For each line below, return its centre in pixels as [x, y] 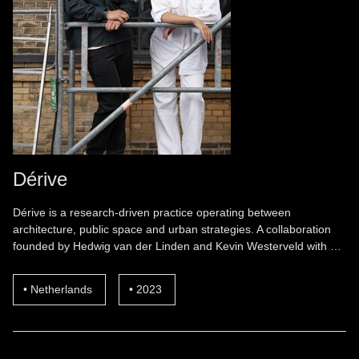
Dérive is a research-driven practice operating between [152, 212]
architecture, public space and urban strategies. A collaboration [172, 229]
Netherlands [61, 289]
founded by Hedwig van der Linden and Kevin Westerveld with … [177, 246]
